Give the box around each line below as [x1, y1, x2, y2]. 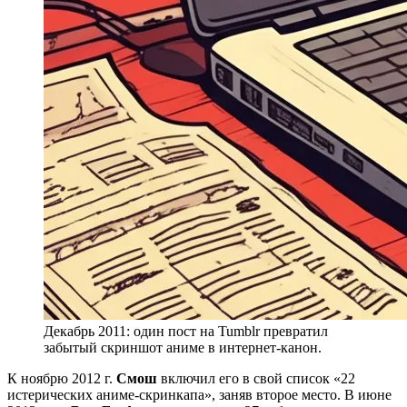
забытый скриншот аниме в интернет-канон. [44, 339, 322, 355]
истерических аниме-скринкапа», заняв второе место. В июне [7, 386, 392, 402]
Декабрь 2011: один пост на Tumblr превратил [44, 323, 328, 339]
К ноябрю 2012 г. [7, 370, 116, 386]
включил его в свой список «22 [157, 370, 355, 386]
